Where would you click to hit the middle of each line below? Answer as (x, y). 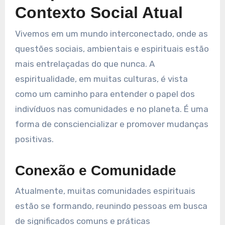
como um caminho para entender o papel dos (105, 94)
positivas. (34, 139)
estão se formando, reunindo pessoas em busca (111, 206)
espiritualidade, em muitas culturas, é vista (101, 79)
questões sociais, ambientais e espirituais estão (112, 49)
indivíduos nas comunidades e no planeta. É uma (111, 109)
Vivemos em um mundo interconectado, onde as (111, 34)
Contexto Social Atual (99, 13)
